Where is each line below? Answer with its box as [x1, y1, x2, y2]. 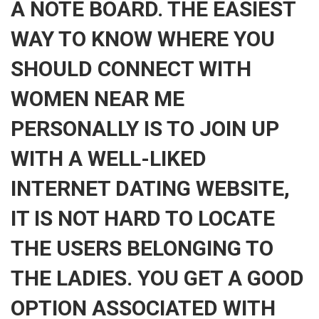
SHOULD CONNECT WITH [11, 56, 251, 81]
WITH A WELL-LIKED [11, 146, 206, 171]
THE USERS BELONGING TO [11, 236, 273, 261]
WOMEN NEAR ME [11, 86, 184, 111]
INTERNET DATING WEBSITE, [11, 176, 290, 201]
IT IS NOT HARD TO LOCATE [11, 206, 275, 231]
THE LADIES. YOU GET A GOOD [11, 266, 304, 291]
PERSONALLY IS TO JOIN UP [11, 116, 279, 141]
